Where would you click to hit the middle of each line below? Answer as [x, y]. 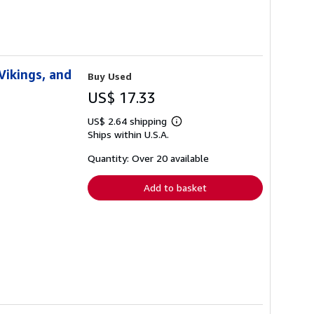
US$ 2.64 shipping [129, 121]
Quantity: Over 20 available [148, 158]
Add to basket [175, 188]
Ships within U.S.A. [128, 135]
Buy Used [110, 76]
